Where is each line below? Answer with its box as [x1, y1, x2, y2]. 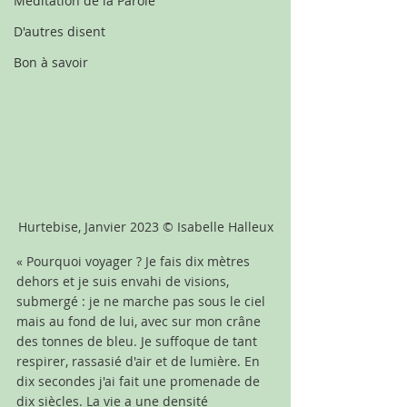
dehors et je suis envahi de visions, [16, 272, 233, 290]
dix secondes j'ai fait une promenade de [16, 372, 263, 390]
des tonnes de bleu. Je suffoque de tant [16, 332, 261, 350]
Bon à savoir [14, 54, 88, 71]
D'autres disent [14, 23, 105, 40]
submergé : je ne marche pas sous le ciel [16, 292, 269, 310]
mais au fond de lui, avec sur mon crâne [16, 312, 264, 330]
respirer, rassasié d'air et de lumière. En [16, 352, 263, 370]
